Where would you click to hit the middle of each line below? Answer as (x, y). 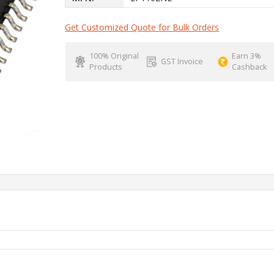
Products (106, 67)
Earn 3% (247, 56)
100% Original (114, 56)
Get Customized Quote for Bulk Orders (142, 27)
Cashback (250, 67)
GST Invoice (182, 61)
